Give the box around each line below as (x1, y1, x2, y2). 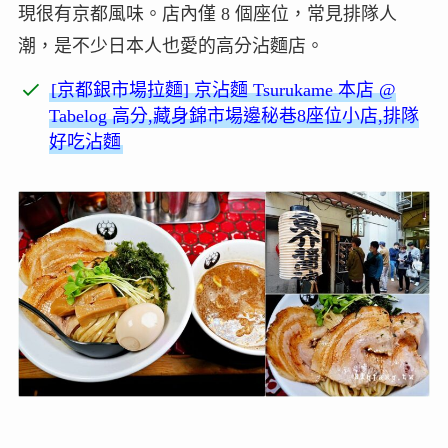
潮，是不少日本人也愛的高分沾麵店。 (17, 36, 324, 57)
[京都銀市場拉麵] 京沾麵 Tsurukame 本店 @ (51, 80, 397, 101)
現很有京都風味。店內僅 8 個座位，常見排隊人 (17, 4, 397, 25)
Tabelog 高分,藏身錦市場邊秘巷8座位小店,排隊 (49, 106, 420, 127)
